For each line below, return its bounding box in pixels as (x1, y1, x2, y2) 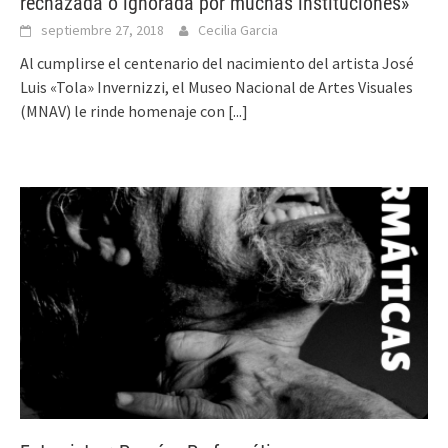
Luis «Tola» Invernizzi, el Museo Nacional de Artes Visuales (20, 77, 413, 98)
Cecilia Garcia (198, 21, 278, 40)
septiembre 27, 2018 (41, 21, 164, 40)
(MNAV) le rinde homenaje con (20, 101, 228, 122)
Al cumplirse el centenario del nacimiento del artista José (20, 53, 414, 74)
